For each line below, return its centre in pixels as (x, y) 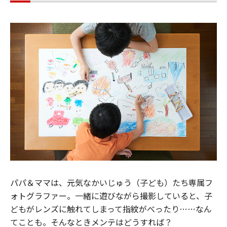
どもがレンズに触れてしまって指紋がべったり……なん (111, 209)
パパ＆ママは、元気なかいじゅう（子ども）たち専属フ (111, 183)
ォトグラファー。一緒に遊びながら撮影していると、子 (111, 196)
